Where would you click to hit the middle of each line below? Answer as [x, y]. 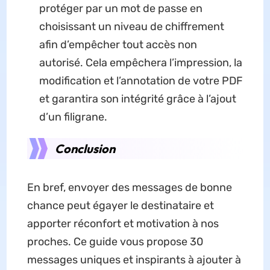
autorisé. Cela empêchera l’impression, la [140, 63]
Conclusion [85, 149]
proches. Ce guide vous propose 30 [115, 242]
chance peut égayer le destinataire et [120, 206]
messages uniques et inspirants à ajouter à [134, 260]
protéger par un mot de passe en [121, 9]
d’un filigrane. [73, 117]
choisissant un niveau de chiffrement [131, 27]
